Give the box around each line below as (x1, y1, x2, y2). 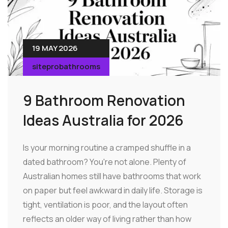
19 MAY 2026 (32, 43, 78, 54)
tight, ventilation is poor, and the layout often (23, 199, 188, 211)
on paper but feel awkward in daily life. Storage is (23, 185, 203, 196)
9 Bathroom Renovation (23, 91, 185, 110)
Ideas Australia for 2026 (23, 110, 184, 130)
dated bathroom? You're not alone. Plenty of (23, 156, 186, 168)
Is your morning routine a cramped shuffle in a (23, 142, 191, 154)
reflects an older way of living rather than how (23, 213, 191, 225)
